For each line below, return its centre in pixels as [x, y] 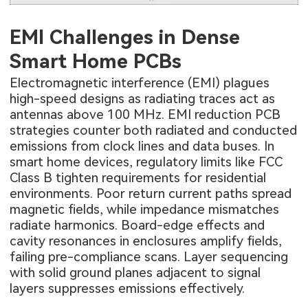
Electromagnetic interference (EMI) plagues [140, 83]
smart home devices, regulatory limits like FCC [146, 162]
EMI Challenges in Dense [125, 37]
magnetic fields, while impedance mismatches [145, 210]
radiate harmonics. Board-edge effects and [137, 225]
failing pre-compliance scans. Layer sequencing [149, 257]
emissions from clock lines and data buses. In [142, 146]
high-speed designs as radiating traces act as [143, 99]
